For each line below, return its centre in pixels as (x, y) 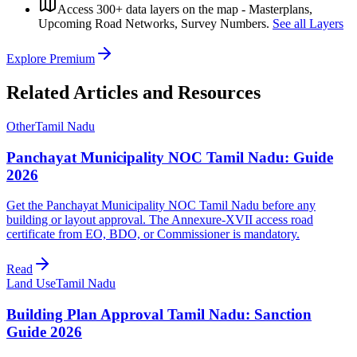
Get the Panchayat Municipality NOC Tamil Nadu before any (161, 206)
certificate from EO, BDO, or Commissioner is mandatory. (153, 234)
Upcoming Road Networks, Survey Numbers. (154, 24)
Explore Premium (51, 59)
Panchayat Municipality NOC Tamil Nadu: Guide (170, 157)
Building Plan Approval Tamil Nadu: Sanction (159, 315)
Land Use (31, 284)
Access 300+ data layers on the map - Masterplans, (185, 10)
